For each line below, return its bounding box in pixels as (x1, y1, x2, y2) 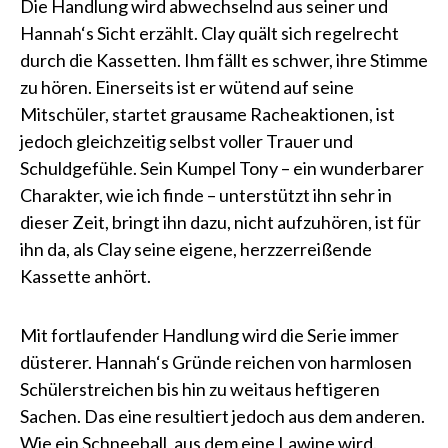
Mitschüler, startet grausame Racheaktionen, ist (20, 103, 395, 125)
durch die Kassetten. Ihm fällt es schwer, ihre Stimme (20, 49, 428, 71)
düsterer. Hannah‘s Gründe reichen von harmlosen (20, 351, 412, 373)
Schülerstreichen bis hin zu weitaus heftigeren (20, 378, 380, 400)
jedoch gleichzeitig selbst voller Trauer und (20, 130, 353, 152)
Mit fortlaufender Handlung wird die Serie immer (20, 324, 399, 346)
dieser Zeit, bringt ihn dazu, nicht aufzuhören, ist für (20, 211, 421, 233)
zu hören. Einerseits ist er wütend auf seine (20, 76, 354, 98)
